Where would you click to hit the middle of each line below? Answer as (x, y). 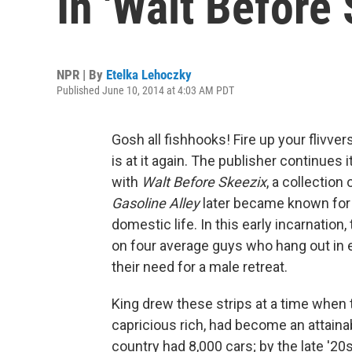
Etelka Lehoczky (149, 75)
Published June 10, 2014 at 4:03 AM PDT (145, 90)
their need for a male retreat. (200, 267)
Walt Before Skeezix (204, 182)
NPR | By (81, 75)
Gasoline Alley (156, 203)
